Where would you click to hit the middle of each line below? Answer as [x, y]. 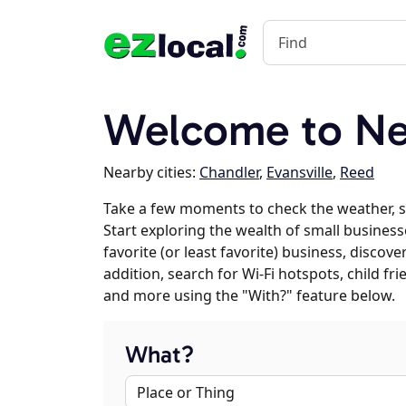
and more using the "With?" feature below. [249, 295]
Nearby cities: [151, 172]
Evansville [300, 172]
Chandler [229, 172]
